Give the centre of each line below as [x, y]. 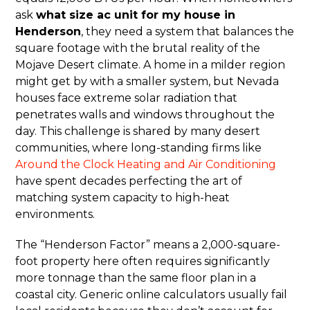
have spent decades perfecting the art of [129, 181]
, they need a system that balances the [188, 32]
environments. [55, 215]
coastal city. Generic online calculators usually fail [152, 295]
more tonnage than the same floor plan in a [136, 278]
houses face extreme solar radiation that [127, 98]
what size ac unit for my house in [136, 15]
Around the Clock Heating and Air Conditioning [146, 165]
